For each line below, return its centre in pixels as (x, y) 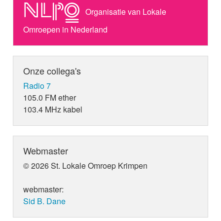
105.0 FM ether (50, 98)
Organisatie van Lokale (125, 12)
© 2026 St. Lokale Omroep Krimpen (86, 166)
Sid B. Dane (45, 201)
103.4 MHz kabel (53, 110)
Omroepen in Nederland (66, 30)
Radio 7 (37, 86)
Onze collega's (52, 71)
